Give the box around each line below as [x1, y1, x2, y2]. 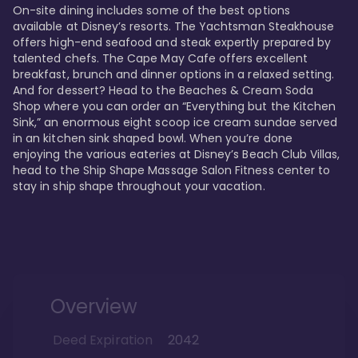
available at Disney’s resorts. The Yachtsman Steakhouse [13, 18, 338, 35]
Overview [50, 293, 138, 320]
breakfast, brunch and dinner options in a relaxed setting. [13, 66, 338, 83]
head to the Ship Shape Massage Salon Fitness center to [13, 162, 334, 179]
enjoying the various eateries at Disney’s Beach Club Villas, [13, 146, 344, 163]
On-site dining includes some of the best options [13, 2, 293, 19]
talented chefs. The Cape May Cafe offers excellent [13, 50, 311, 67]
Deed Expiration [53, 331, 153, 350]
